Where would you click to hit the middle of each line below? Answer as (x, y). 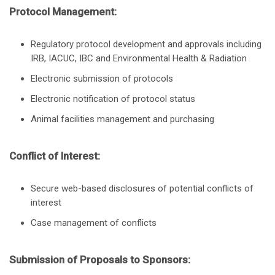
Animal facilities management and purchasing (122, 119)
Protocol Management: (63, 12)
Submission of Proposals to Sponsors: (100, 260)
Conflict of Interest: (55, 156)
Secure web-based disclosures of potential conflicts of (142, 189)
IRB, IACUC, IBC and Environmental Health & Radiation (139, 59)
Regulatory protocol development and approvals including (146, 45)
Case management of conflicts (94, 223)
